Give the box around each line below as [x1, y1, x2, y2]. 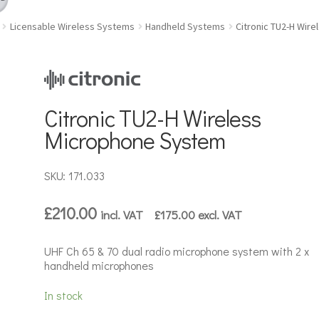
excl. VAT [195, 206, 243, 222]
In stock [44, 288, 83, 303]
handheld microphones [44, 257, 155, 273]
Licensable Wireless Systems [9, 19, 135, 33]
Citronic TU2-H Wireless [44, 103, 261, 132]
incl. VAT [100, 206, 155, 222]
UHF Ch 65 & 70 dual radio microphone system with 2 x [44, 243, 310, 258]
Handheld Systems [145, 19, 226, 33]
